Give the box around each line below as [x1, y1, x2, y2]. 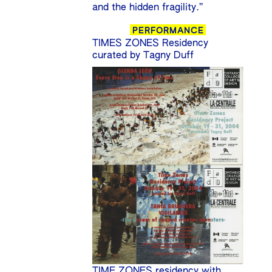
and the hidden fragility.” [92, 2, 203, 13]
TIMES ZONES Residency [92, 38, 209, 49]
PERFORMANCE [132, 26, 204, 35]
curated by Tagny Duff [92, 50, 194, 61]
